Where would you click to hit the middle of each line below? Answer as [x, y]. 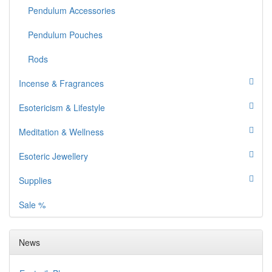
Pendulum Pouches [65, 35]
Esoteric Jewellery [53, 156]
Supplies [35, 181]
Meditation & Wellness [61, 132]
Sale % [32, 205]
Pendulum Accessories [72, 11]
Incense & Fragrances [61, 83]
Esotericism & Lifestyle [62, 108]
